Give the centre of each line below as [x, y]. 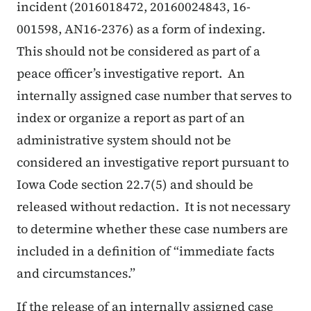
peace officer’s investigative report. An [131, 74]
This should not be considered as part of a [138, 51]
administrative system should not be [124, 140]
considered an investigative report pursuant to [153, 162]
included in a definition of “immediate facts [145, 251]
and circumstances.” [76, 274]
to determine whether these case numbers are [152, 229]
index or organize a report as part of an [131, 118]
